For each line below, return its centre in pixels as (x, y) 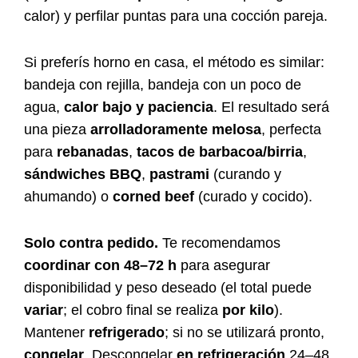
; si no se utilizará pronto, (245, 333)
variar (44, 310)
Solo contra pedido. (91, 243)
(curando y (245, 175)
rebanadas (93, 152)
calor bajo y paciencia (139, 107)
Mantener (56, 333)
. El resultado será (271, 107)
